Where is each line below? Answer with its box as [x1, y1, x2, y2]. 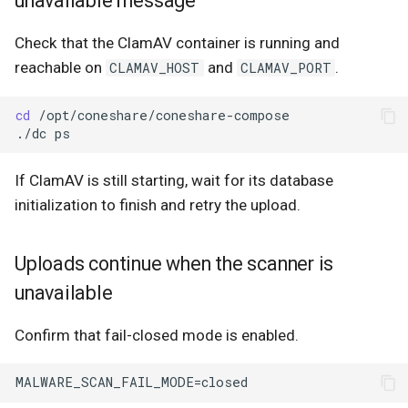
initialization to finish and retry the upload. [15, 196, 301, 215]
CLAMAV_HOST [109, 59, 200, 77]
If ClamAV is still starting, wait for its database [15, 171, 333, 190]
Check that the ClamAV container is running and [15, 34, 340, 53]
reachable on [15, 58, 106, 77]
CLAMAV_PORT [240, 59, 331, 77]
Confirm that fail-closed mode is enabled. [15, 325, 299, 344]
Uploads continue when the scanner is [15, 251, 334, 275]
